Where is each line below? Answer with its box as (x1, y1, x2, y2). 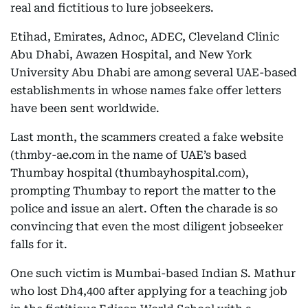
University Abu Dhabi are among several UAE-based (10, 66, 297, 79)
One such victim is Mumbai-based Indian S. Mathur (10, 267, 296, 280)
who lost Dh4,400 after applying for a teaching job (10, 285, 287, 298)
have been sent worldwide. (10, 102, 159, 115)
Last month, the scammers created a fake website (10, 131, 283, 144)
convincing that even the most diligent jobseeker (10, 220, 283, 233)
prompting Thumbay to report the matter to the (10, 184, 276, 197)
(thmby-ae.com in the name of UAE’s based (10, 148, 247, 162)
